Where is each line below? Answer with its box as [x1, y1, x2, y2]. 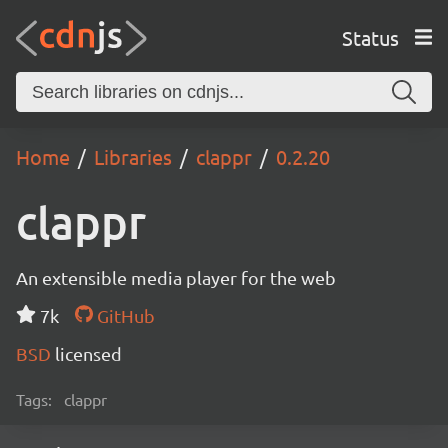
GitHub [92, 305, 155, 326]
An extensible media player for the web [16, 267, 336, 288]
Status [341, 24, 399, 50]
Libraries [94, 144, 172, 169]
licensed [55, 343, 122, 364]
